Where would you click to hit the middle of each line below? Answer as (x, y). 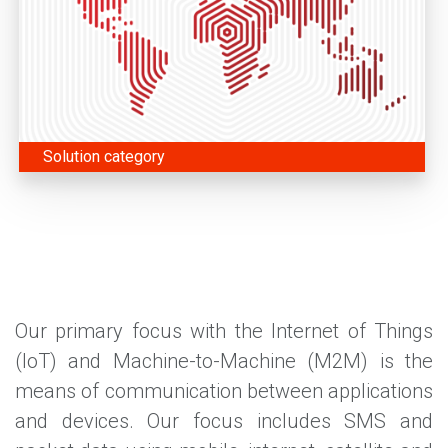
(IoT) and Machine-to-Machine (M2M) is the (224, 361)
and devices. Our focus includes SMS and (224, 421)
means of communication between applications (224, 391)
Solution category (104, 157)
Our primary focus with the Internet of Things (224, 331)
